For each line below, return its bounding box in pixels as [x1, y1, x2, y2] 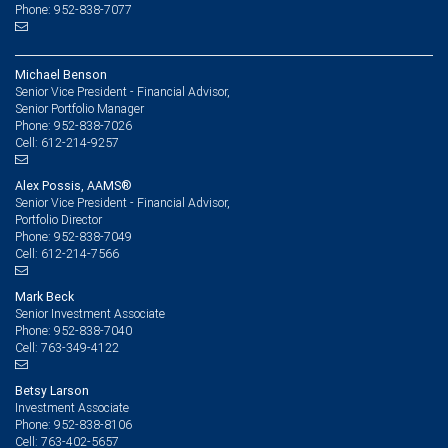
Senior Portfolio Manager [15, 101, 144, 116]
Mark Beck [15, 289, 74, 304]
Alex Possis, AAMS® [15, 178, 132, 193]
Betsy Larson [15, 383, 89, 398]
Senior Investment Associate [15, 306, 165, 321]
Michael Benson [15, 67, 107, 82]
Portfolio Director [15, 212, 102, 227]
